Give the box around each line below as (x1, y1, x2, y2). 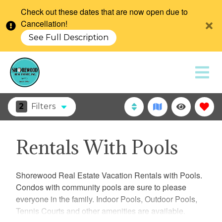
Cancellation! (21, 18, 68, 29)
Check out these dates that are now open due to (21, 6, 188, 17)
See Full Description (29, 33, 109, 42)
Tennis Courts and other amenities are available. (16, 205, 185, 217)
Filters (31, 102, 55, 111)
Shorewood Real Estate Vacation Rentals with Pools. (16, 169, 202, 181)
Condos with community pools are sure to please (16, 181, 186, 193)
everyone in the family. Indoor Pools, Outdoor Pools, (16, 193, 197, 205)
